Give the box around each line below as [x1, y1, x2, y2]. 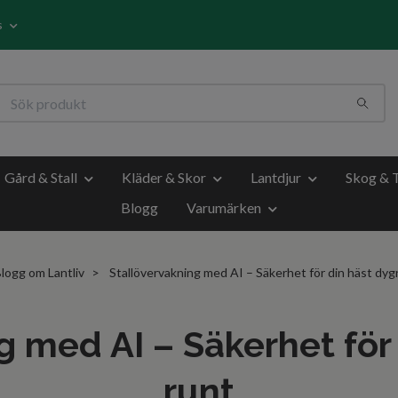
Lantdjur [251, 169, 301, 186]
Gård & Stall [4, 169, 77, 186]
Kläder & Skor [122, 169, 206, 186]
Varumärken [187, 198, 261, 216]
